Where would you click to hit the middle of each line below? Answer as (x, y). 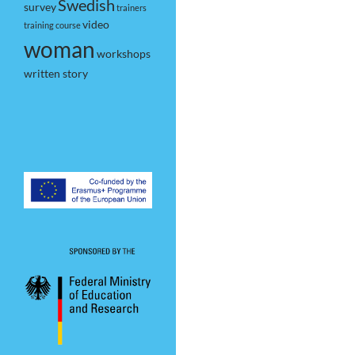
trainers (132, 8)
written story (56, 73)
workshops (124, 53)
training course (52, 25)
